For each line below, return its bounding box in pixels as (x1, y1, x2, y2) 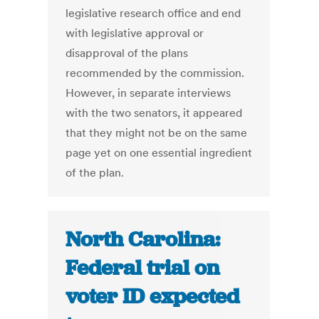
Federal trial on (66, 254, 220, 282)
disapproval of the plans (66, 46, 189, 61)
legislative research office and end (66, 6, 241, 21)
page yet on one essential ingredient (66, 145, 253, 160)
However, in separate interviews (66, 85, 231, 100)
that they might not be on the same (66, 125, 248, 140)
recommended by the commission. (66, 66, 245, 80)
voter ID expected (66, 283, 240, 310)
